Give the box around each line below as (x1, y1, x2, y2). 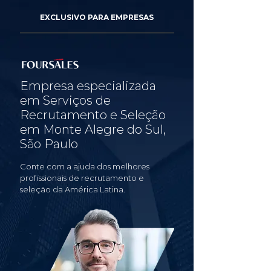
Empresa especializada (20, 79, 156, 93)
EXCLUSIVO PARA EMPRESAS (40, 13, 154, 22)
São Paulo (20, 137, 78, 151)
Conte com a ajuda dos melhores (20, 162, 149, 171)
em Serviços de (20, 93, 111, 108)
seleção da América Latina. (20, 184, 125, 194)
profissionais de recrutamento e (20, 173, 144, 183)
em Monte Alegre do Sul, (20, 122, 166, 137)
